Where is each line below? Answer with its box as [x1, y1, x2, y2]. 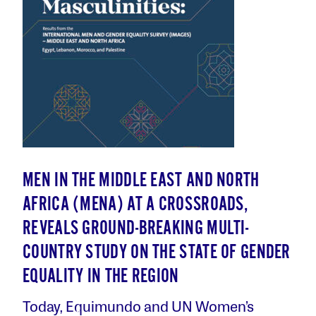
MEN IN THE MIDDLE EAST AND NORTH [23, 168, 260, 194]
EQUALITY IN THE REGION [23, 264, 179, 290]
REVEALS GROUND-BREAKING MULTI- [23, 216, 248, 242]
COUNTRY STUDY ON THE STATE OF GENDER [23, 240, 291, 266]
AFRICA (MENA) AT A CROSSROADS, [23, 192, 248, 218]
